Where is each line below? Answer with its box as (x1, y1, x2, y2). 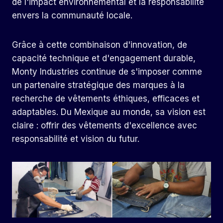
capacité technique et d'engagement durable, (12, 53, 196, 64)
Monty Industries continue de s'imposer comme (12, 67, 202, 77)
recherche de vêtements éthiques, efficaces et (12, 94, 200, 104)
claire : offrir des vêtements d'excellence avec (12, 120, 197, 131)
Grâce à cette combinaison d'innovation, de (12, 40, 187, 50)
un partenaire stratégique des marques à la (12, 80, 185, 91)
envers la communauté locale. (12, 10, 132, 21)
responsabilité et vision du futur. (12, 134, 139, 144)
